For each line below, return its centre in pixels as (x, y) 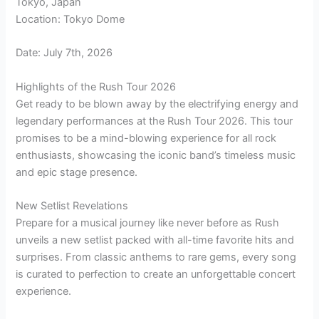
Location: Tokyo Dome (70, 19)
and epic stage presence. (77, 172)
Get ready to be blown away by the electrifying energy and (157, 104)
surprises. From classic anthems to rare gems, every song (156, 257)
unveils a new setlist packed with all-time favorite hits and (155, 240)
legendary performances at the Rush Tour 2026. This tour (155, 121)
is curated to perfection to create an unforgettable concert (156, 274)
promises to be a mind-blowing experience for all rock (146, 138)
